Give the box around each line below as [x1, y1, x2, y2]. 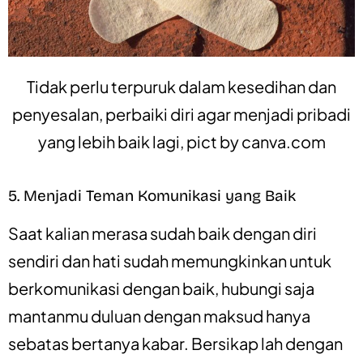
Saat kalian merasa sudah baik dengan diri [8, 222, 317, 243]
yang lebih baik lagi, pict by [37, 130, 241, 152]
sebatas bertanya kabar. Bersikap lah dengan [8, 332, 343, 353]
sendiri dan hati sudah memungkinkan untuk [8, 250, 331, 271]
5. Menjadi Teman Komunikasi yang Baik [8, 186, 296, 205]
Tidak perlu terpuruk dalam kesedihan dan [27, 75, 336, 96]
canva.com [241, 130, 326, 152]
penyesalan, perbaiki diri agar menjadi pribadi [12, 103, 351, 124]
